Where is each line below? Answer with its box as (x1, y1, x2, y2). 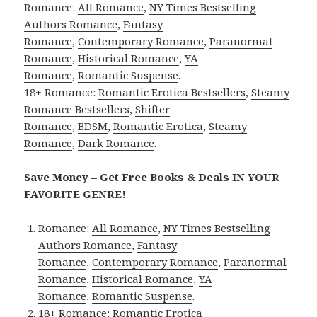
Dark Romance (78, 136, 155, 151)
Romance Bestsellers (24, 102, 130, 117)
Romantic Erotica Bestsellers (98, 85, 246, 100)
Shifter (135, 102, 171, 117)
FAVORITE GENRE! (24, 187, 127, 202)
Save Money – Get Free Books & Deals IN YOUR (24, 170, 280, 185)
